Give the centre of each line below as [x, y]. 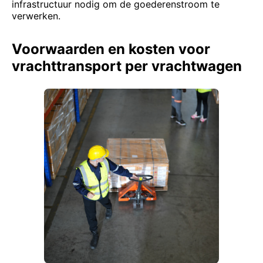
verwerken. [36, 16]
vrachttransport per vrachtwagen [127, 66]
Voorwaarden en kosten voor [111, 49]
